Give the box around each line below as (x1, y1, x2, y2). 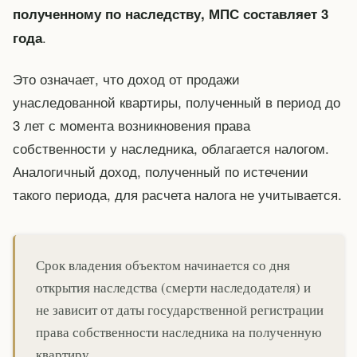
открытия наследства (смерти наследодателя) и (36, 278, 311, 297)
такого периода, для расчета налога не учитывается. (13, 183, 342, 204)
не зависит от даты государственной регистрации (36, 300, 324, 320)
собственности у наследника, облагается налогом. (13, 137, 329, 158)
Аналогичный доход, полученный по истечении (13, 160, 308, 181)
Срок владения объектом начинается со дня (36, 256, 290, 275)
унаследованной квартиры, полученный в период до (13, 91, 340, 112)
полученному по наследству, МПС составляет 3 (13, 3, 328, 23)
